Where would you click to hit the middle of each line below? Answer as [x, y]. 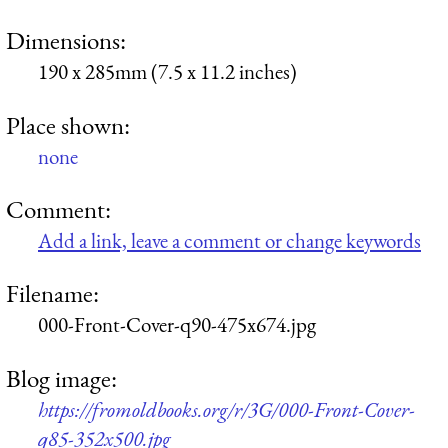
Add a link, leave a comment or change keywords [229, 240]
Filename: [52, 293]
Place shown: [68, 124]
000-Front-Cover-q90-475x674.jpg [177, 325]
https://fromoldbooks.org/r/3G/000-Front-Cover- [226, 409]
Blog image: [61, 377]
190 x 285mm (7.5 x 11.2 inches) [167, 72]
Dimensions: [66, 40]
